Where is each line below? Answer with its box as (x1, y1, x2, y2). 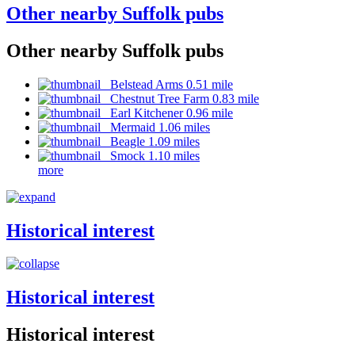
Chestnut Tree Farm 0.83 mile (101, 91, 259, 105)
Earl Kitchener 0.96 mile (101, 105, 233, 120)
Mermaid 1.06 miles (101, 120, 210, 134)
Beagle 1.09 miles (101, 134, 200, 148)
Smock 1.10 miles (101, 148, 200, 162)
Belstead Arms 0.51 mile (101, 77, 233, 91)
